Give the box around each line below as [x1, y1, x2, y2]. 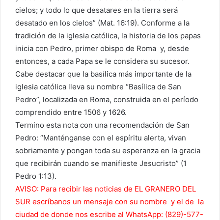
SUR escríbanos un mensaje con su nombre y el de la [15, 197, 204, 207]
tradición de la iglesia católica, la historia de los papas [15, 31, 201, 41]
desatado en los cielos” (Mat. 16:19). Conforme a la [15, 18, 190, 28]
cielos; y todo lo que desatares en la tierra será [15, 5, 178, 15]
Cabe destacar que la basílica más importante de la [15, 69, 192, 79]
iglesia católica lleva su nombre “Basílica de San [15, 82, 181, 92]
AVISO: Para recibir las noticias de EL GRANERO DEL [15, 184, 196, 194]
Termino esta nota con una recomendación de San [15, 120, 190, 130]
